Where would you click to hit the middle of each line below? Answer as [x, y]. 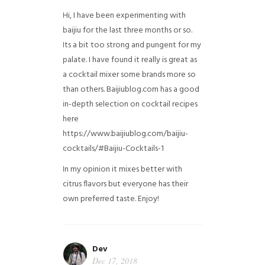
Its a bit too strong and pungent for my [132, 45]
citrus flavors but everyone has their [126, 184]
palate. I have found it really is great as [130, 60]
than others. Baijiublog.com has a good [131, 89]
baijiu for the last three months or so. [128, 30]
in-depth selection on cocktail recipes [130, 104]
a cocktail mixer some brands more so [130, 75]
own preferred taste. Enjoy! [111, 199]
